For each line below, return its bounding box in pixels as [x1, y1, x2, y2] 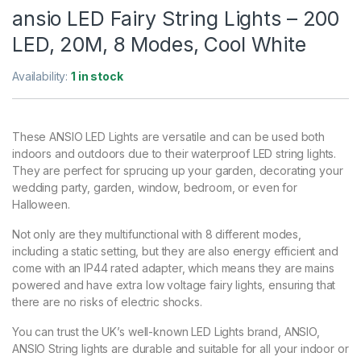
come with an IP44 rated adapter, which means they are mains [12, 261, 334, 276]
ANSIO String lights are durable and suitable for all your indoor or [12, 342, 349, 356]
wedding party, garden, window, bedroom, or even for [12, 180, 297, 195]
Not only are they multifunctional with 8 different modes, [12, 227, 302, 242]
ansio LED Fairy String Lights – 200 [12, 6, 340, 31]
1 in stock [71, 69, 123, 84]
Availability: [12, 69, 72, 84]
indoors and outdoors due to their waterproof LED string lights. [12, 147, 337, 161]
